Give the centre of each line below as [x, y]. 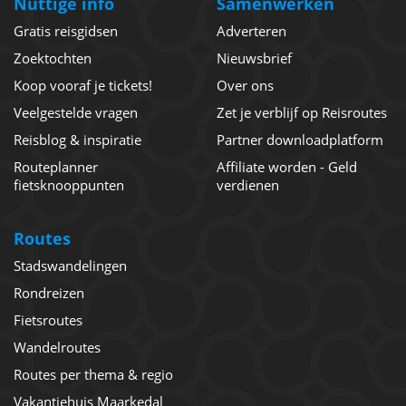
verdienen [248, 185]
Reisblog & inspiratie [77, 140]
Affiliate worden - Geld [287, 167]
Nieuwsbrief [254, 58]
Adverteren [251, 31]
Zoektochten [53, 58]
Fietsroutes [48, 320]
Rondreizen [49, 293]
